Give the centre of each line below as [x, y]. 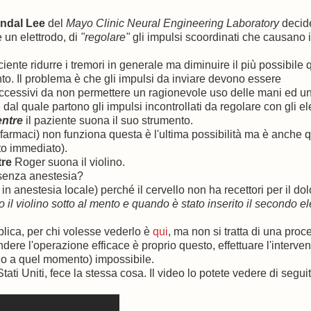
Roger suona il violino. [68, 162]
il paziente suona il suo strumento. [108, 121]
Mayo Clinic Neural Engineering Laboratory [173, 24]
